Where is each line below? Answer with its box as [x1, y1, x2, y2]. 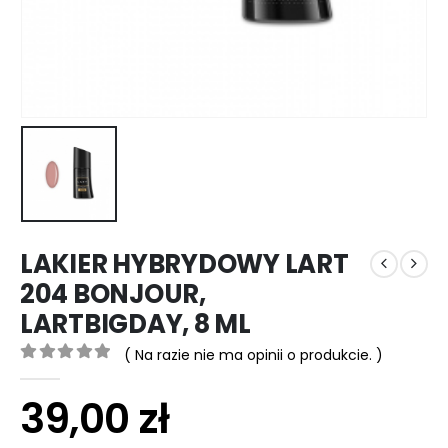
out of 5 [29, 365, 97, 381]
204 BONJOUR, [20, 275, 206, 312]
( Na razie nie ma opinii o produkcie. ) [123, 344, 383, 365]
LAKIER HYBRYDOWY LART [20, 245, 349, 282]
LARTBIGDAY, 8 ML [20, 305, 251, 342]
